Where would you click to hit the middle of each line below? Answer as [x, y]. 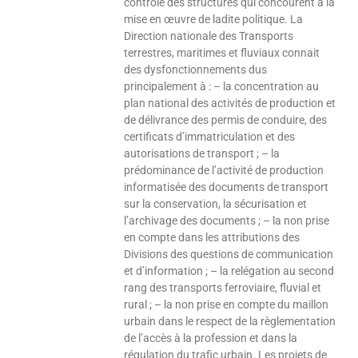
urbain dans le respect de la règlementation [230, 322]
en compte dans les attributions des [212, 238]
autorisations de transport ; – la [202, 154]
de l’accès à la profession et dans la [211, 338]
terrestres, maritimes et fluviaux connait [222, 53]
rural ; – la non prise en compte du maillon [227, 305]
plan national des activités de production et [230, 103]
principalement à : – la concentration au [222, 87]
